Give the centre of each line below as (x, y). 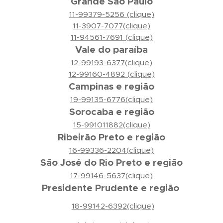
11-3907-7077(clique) (111, 26)
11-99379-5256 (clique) (111, 14)
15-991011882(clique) (111, 125)
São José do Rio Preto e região (111, 163)
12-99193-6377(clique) (111, 62)
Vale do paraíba (111, 50)
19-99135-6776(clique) (111, 99)
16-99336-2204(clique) (111, 150)
